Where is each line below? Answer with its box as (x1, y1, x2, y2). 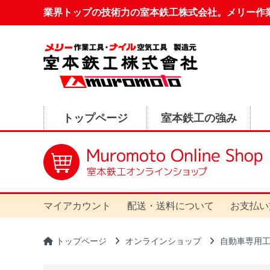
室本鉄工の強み (160, 111, 237, 124)
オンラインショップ (125, 236, 201, 246)
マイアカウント (43, 201, 111, 212)
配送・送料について (127, 201, 214, 212)
